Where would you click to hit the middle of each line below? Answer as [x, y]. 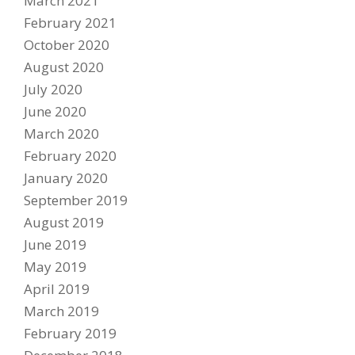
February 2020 [70, 156]
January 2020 [65, 178]
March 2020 [61, 134]
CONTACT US [184, 90]
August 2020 [63, 67]
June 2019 [55, 244]
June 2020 [55, 111]
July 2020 [53, 89]
